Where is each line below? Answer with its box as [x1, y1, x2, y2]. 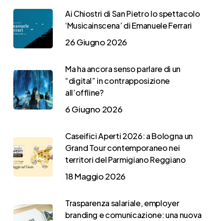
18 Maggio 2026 [65, 171, 126, 182]
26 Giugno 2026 [65, 37, 128, 48]
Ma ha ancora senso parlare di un [65, 64, 181, 74]
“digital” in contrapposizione [65, 75, 170, 86]
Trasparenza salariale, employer [65, 198, 180, 209]
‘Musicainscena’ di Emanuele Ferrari [65, 20, 192, 31]
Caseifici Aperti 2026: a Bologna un [65, 131, 193, 142]
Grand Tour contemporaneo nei [65, 143, 180, 153]
